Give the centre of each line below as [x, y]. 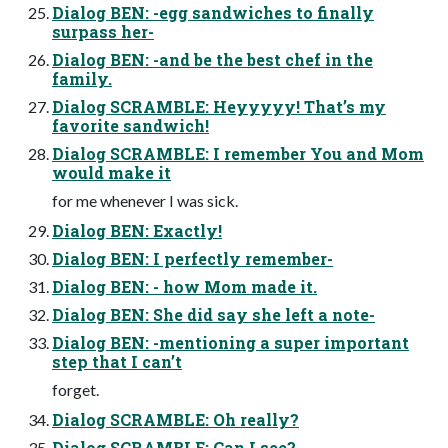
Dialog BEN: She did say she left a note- [213, 315]
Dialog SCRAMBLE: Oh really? [175, 420]
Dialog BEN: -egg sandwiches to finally [213, 13]
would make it [111, 173]
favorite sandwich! [130, 126]
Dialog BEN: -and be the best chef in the [212, 60]
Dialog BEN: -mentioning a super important [230, 343]
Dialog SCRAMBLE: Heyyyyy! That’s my [219, 107]
